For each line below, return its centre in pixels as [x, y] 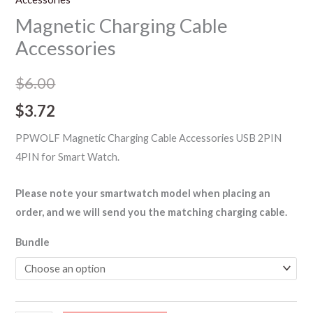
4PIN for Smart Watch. [68, 156]
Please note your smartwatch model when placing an [143, 194]
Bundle [33, 242]
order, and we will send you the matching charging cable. [152, 212]
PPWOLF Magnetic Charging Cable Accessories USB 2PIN [149, 138]
